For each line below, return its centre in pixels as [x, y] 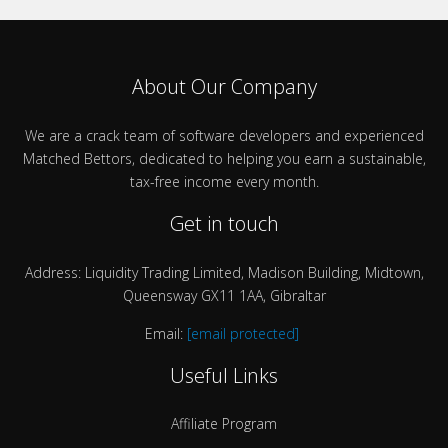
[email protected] [243, 333]
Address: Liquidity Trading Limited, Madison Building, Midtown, [224, 273]
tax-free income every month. [224, 181]
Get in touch [224, 224]
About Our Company [224, 86]
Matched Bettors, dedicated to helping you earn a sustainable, [224, 158]
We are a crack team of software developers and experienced [224, 135]
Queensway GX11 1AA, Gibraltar [224, 296]
